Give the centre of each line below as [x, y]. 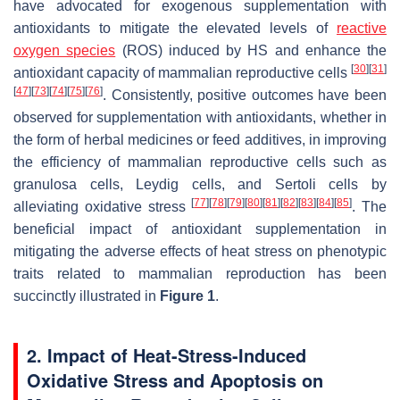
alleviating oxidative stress [103, 206]
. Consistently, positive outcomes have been [245, 95]
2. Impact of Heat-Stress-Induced [167, 354]
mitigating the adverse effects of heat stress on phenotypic [200, 251]
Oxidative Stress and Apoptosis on [175, 379]
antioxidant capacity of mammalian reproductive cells [182, 72]
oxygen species [65, 50]
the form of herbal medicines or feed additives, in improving [200, 139]
